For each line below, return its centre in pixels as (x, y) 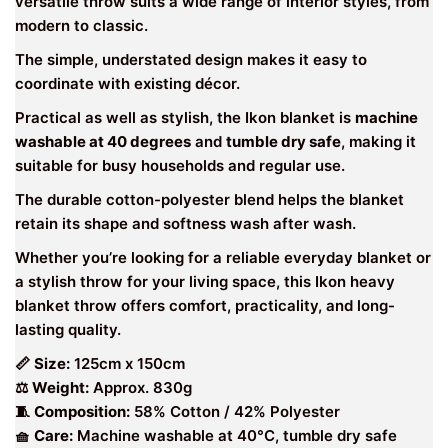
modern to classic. (81, 25)
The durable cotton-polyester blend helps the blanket (209, 199)
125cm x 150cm (127, 363)
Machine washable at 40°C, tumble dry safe (235, 435)
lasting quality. (68, 329)
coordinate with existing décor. (127, 83)
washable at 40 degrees (103, 141)
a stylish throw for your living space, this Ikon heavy (205, 281)
